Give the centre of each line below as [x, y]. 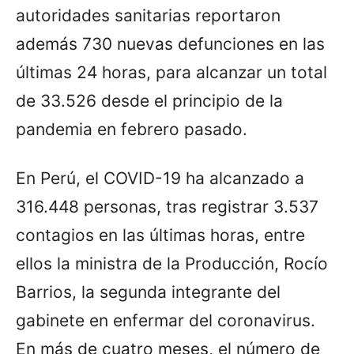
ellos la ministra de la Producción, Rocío [172, 263]
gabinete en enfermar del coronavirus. [166, 320]
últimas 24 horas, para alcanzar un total [171, 72]
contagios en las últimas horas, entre [160, 235]
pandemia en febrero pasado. [132, 129]
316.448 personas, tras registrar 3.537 [167, 206]
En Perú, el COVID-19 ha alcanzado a [160, 178]
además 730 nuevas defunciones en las [170, 43]
